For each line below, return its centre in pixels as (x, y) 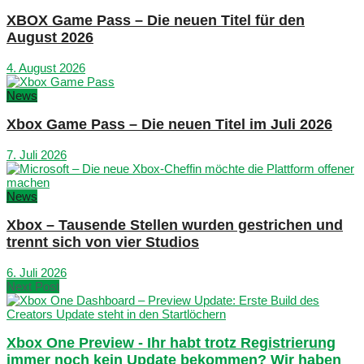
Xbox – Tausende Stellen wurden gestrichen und (175, 225)
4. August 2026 (46, 67)
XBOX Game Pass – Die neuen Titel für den (156, 20)
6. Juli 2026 (37, 272)
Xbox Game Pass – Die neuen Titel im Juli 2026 (169, 125)
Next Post (33, 286)
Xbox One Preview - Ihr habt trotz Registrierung (171, 343)
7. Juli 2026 (37, 154)
